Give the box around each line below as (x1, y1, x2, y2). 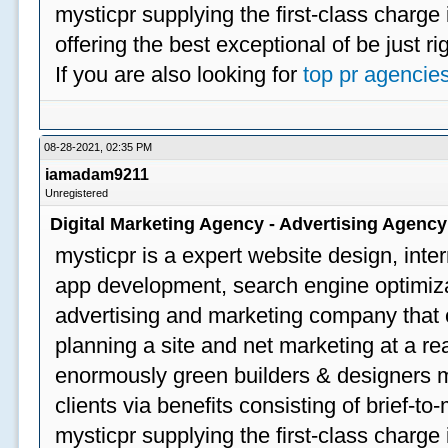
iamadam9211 (45, 166, 150, 183)
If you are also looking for (55, 62, 304, 87)
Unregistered (45, 187, 109, 199)
